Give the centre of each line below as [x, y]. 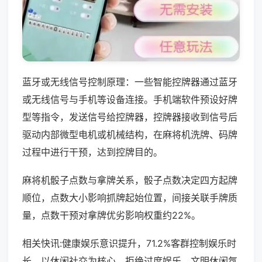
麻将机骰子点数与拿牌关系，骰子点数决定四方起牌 [130, 180]
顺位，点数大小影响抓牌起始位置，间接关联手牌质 [130, 197]
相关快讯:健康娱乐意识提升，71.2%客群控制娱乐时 [129, 243]
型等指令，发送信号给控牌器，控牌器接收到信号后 [130, 117]
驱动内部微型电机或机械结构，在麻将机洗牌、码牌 [130, 134]
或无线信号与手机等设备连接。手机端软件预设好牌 [130, 99]
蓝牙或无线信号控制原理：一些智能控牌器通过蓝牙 [130, 82]
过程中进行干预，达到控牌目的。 [92, 152]
